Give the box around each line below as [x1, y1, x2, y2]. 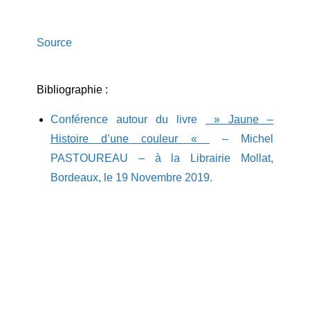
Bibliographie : [36, 84, 108, 96]
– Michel [209, 133, 274, 145]
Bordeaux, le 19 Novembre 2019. [50, 172, 212, 184]
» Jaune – [206, 113, 274, 126]
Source [36, 37, 72, 49]
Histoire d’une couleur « [50, 133, 210, 145]
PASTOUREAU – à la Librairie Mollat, [50, 152, 274, 165]
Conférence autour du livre [50, 113, 206, 126]
